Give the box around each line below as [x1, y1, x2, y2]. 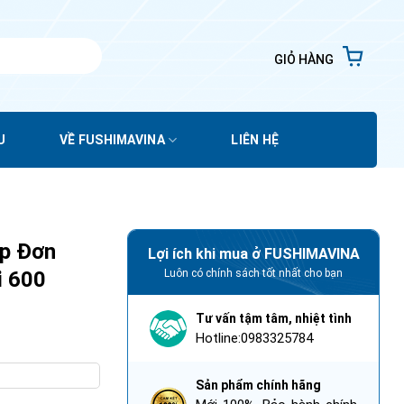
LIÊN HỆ [231, 132, 280, 147]
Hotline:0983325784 [196, 330, 313, 347]
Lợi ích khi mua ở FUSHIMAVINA [147, 245, 360, 263]
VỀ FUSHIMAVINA [59, 132, 165, 147]
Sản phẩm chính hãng [196, 378, 321, 393]
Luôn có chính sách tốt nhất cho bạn [164, 267, 343, 280]
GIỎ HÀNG [274, 52, 334, 68]
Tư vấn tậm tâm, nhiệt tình [196, 311, 352, 326]
